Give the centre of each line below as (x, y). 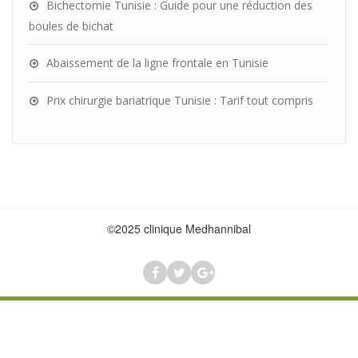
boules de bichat (71, 26)
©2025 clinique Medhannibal (179, 229)
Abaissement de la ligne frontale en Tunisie (157, 63)
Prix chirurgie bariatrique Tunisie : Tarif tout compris (180, 100)
